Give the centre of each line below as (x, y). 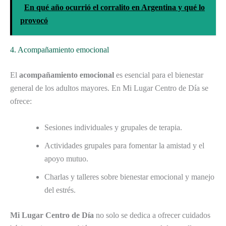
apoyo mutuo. (66, 158)
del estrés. (60, 190)
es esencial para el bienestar (159, 75)
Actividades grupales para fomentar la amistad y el (124, 145)
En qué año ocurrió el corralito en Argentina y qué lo (115, 8)
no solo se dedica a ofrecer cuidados (152, 215)
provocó (34, 21)
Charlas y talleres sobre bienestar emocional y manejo (129, 177)
